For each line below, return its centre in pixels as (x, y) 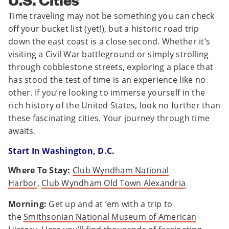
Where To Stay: (39, 170)
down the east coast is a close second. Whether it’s (109, 42)
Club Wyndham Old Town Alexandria (114, 183)
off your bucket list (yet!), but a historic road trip (104, 29)
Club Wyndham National (121, 170)
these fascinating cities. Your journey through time (109, 118)
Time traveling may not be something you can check (111, 16)
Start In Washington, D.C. (62, 151)
